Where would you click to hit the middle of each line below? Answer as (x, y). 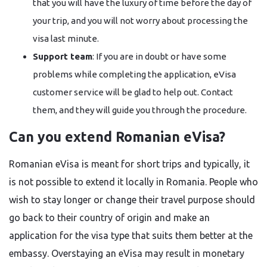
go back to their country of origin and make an (109, 218)
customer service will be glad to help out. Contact (133, 92)
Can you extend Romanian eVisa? (117, 137)
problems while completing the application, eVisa (134, 74)
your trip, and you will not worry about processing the (140, 21)
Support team (63, 56)
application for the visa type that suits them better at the (131, 235)
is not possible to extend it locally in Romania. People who (133, 182)
